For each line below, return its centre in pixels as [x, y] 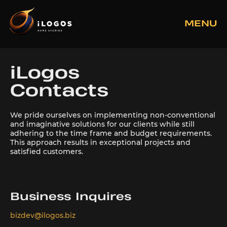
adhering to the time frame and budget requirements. [111, 133]
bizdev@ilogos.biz [43, 215]
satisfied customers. [47, 152]
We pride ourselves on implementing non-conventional [113, 115]
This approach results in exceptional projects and [100, 142]
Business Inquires [71, 197]
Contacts [59, 91]
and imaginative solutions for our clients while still [102, 124]
